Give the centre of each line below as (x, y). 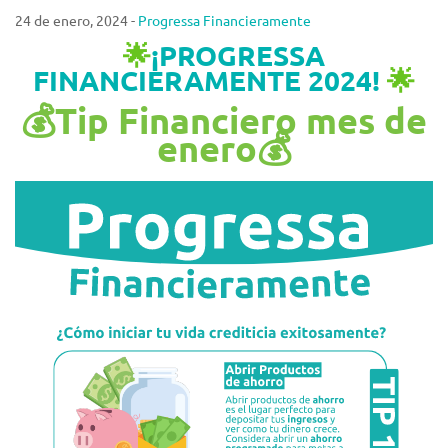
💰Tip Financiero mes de (224, 120)
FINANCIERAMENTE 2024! (210, 79)
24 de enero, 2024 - (76, 20)
